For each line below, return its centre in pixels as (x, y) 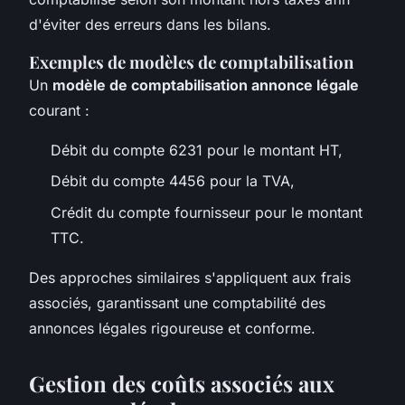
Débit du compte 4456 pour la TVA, (173, 181)
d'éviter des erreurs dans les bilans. (150, 24)
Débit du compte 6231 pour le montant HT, (197, 150)
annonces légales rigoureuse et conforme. (172, 328)
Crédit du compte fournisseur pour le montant (207, 212)
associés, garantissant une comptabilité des (177, 302)
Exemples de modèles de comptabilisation (191, 61)
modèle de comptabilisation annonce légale (206, 85)
